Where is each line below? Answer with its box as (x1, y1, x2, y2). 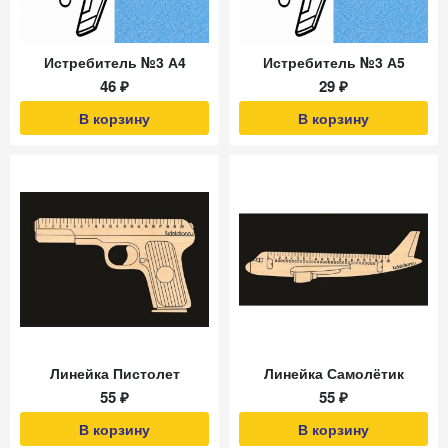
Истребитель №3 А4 (43, 52, 186, 72)
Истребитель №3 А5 (262, 52, 405, 72)
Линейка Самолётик (263, 363, 404, 383)
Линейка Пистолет (49, 363, 180, 383)
